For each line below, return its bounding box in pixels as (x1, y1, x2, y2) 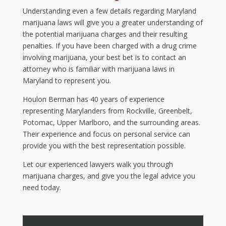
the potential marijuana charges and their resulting (22, 29, 187, 39)
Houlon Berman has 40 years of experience (22, 94, 164, 104)
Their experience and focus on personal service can (22, 129, 190, 139)
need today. (22, 183, 61, 193)
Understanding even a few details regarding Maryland (22, 6, 196, 16)
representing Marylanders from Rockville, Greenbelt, (22, 106, 192, 116)
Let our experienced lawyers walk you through (22, 159, 173, 169)
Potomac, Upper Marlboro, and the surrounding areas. (22, 118, 200, 128)
